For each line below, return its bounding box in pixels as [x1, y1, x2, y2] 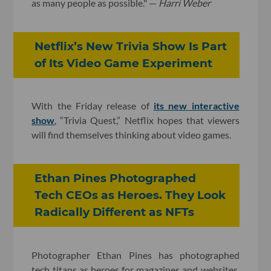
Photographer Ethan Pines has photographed [31, 249, 240, 261]
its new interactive [153, 100, 240, 112]
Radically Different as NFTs [34, 205, 195, 220]
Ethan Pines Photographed [34, 171, 197, 186]
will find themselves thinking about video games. [31, 129, 232, 141]
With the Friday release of [31, 100, 154, 112]
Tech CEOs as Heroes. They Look [34, 188, 226, 203]
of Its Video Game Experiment [34, 56, 213, 70]
